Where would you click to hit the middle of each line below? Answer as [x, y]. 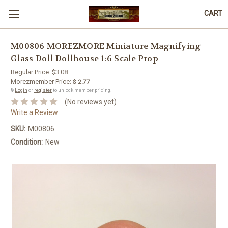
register [43, 90]
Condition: [27, 142]
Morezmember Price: [41, 82]
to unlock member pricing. [82, 90]
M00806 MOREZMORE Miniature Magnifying [106, 46]
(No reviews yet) [90, 102]
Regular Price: [31, 72]
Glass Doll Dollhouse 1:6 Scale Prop [84, 59]
